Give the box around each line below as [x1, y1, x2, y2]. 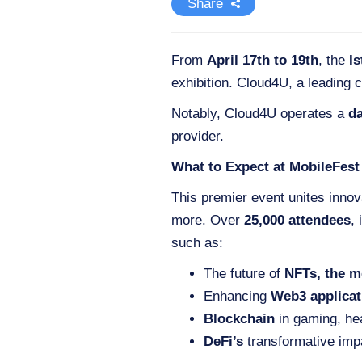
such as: [171, 235, 223, 250]
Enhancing [204, 288, 271, 304]
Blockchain [204, 311, 275, 326]
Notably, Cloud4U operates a [171, 106, 348, 121]
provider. [171, 128, 224, 144]
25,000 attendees [244, 213, 351, 228]
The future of [204, 266, 284, 281]
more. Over [171, 213, 244, 228]
